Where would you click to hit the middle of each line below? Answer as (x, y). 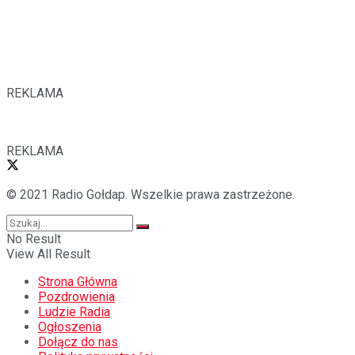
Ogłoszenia (70, 327)
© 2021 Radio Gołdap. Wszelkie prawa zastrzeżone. (151, 195)
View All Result (48, 254)
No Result (34, 239)
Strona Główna (78, 282)
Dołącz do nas (78, 342)
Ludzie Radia (74, 312)
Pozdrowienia (76, 297)
